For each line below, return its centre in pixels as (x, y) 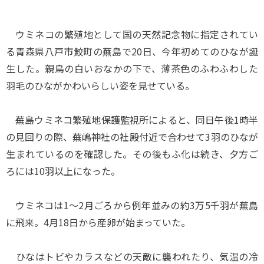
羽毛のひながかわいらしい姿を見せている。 (100, 85)
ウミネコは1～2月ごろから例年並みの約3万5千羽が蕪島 (132, 205)
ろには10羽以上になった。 (63, 171)
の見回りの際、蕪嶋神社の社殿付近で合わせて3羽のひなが (132, 137)
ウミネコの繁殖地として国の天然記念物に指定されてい (132, 34)
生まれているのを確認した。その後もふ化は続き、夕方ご (132, 154)
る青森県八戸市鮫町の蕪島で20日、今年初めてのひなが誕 (132, 51)
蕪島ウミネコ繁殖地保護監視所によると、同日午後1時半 (132, 120)
